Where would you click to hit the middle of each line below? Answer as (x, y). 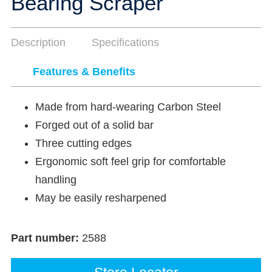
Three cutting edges (83, 143)
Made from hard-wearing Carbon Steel (128, 107)
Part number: (46, 238)
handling (56, 180)
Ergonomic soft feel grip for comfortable (131, 161)
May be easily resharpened (101, 198)
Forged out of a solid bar (94, 125)
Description (38, 42)
